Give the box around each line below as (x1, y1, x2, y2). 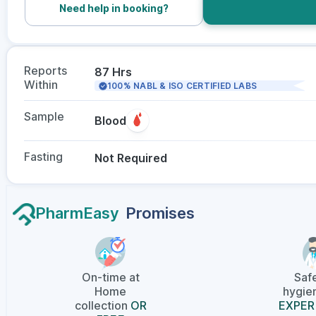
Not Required (95, 151, 167, 165)
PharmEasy (35, 204, 119, 222)
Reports (24, 63, 67, 78)
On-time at (81, 270, 140, 284)
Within (24, 78, 58, 92)
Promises (126, 204, 195, 222)
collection (74, 298, 130, 312)
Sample (24, 109, 64, 123)
